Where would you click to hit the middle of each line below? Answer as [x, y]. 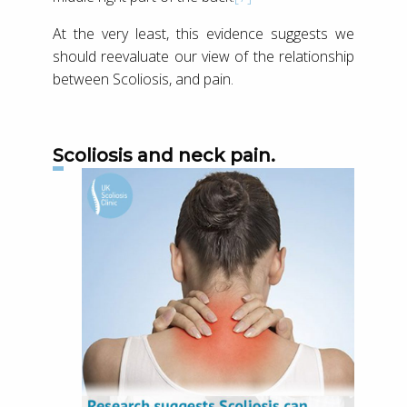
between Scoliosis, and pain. [143, 79]
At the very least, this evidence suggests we [203, 33]
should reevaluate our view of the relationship [203, 56]
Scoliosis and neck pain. [169, 155]
